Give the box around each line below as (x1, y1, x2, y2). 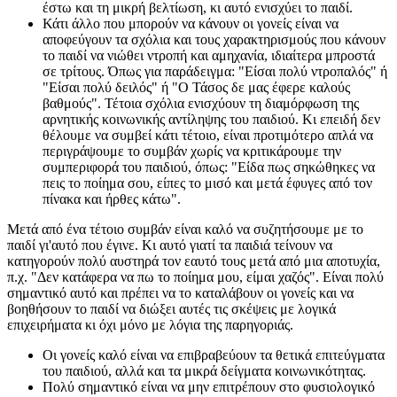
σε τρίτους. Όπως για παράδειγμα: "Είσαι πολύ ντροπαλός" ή (43, 64, 387, 80)
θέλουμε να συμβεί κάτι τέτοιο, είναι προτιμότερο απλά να (43, 128, 373, 144)
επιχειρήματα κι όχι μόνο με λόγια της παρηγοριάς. (7, 317, 293, 333)
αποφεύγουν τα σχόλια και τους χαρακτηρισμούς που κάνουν (43, 32, 385, 48)
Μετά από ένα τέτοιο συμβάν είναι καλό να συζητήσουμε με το (7, 222, 363, 237)
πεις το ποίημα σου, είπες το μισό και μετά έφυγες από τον (43, 175, 372, 191)
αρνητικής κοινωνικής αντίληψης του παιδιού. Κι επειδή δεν (43, 112, 380, 128)
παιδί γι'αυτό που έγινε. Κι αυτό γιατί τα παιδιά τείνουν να (7, 237, 332, 253)
